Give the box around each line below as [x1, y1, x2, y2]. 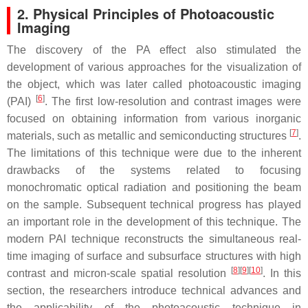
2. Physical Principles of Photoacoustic [17, 3, 274, 24]
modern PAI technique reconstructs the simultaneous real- [7, 233, 301, 245]
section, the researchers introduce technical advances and [7, 285, 301, 297]
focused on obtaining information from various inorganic [7, 113, 301, 125]
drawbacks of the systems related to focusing [7, 164, 301, 177]
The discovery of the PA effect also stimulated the [7, 44, 301, 56]
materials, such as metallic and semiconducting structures [7, 130, 289, 142]
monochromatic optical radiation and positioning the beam [7, 181, 301, 194]
